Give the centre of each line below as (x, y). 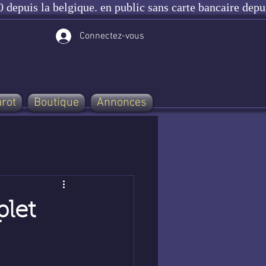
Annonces (122, 103)
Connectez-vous (112, 36)
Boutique (56, 103)
